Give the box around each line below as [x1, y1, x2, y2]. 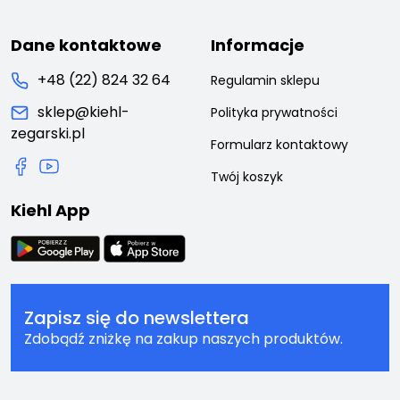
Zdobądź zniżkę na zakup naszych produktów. [24, 328, 343, 349]
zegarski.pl [11, 123, 85, 145]
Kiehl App [11, 199, 90, 222]
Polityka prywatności [211, 104, 337, 122]
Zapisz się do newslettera [24, 304, 249, 330]
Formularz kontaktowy [211, 136, 348, 154]
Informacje [211, 34, 304, 57]
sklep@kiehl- [37, 102, 129, 123]
